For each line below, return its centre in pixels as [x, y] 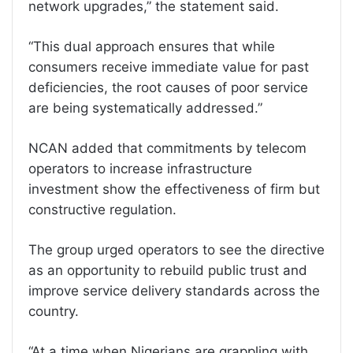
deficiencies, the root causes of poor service [168, 87]
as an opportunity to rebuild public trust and [168, 270]
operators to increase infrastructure [140, 169]
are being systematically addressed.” [145, 108]
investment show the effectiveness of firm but [174, 189]
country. [54, 311]
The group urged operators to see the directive [176, 250]
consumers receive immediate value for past [169, 67]
